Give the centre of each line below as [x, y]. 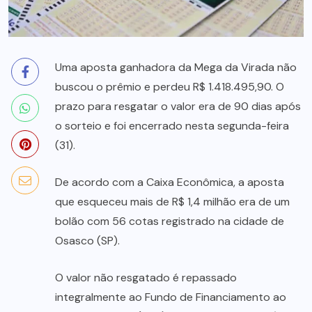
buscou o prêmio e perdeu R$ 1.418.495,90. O [170, 86]
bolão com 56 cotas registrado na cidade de [170, 221]
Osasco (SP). [87, 240]
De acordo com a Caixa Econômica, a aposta [170, 182]
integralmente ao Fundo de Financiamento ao [171, 297]
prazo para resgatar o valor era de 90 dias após [178, 106]
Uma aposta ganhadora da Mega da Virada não [176, 67]
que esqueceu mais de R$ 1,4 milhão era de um [172, 201]
